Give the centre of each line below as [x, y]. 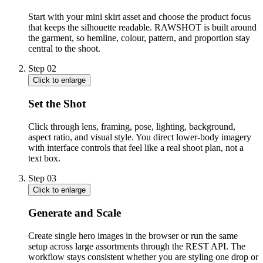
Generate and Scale [75, 213]
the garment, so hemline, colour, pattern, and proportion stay [139, 38]
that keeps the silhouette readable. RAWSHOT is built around [142, 28]
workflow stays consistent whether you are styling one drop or [143, 257]
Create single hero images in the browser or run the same [133, 235]
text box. [44, 158]
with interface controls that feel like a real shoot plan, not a [136, 147]
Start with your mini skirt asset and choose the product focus [139, 17]
